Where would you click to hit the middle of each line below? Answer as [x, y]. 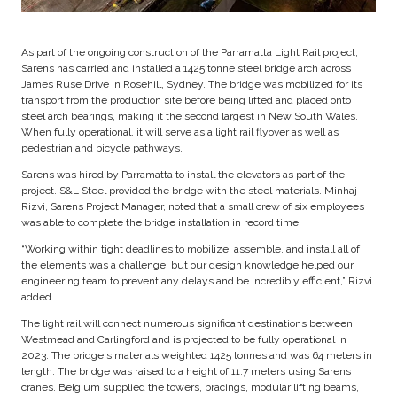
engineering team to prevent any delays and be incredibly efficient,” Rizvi [197, 280]
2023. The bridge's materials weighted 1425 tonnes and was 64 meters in [197, 355]
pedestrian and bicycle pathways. [102, 148]
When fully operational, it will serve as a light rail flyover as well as [180, 132]
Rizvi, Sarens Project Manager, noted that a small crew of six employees [193, 206]
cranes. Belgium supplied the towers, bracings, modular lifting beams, [190, 387]
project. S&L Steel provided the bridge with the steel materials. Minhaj [189, 190]
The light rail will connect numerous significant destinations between [187, 323]
